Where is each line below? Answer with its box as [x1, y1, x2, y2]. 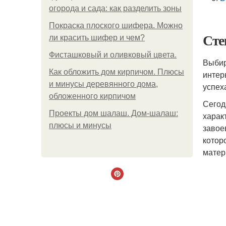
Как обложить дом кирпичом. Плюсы [49, 68, 184, 76]
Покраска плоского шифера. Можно [49, 21, 183, 30]
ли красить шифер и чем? [49, 33, 145, 42]
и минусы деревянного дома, [49, 80, 158, 88]
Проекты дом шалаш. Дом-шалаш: [49, 109, 178, 118]
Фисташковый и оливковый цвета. [49, 50, 177, 59]
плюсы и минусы [49, 121, 111, 130]
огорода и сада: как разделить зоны [49, 4, 182, 13]
